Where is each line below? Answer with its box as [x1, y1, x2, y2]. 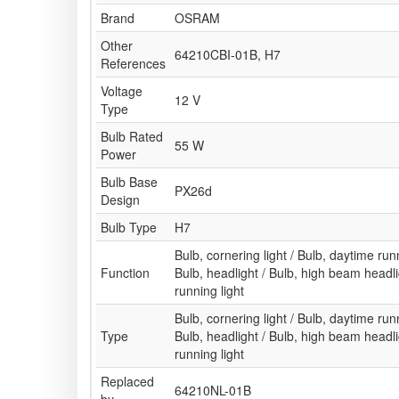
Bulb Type [101, 218, 157, 237]
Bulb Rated [101, 127, 163, 146]
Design [101, 191, 140, 209]
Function [101, 264, 150, 282]
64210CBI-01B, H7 [175, 45, 281, 64]
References [101, 54, 166, 73]
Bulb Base [101, 173, 158, 191]
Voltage [101, 82, 142, 101]
